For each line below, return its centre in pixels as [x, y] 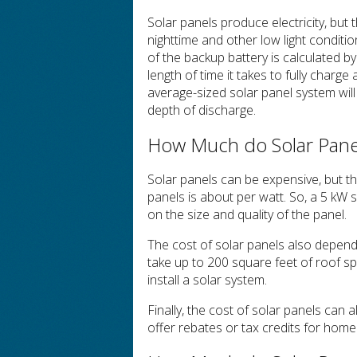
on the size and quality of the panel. [247, 214]
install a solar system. [208, 280]
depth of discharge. [202, 110]
